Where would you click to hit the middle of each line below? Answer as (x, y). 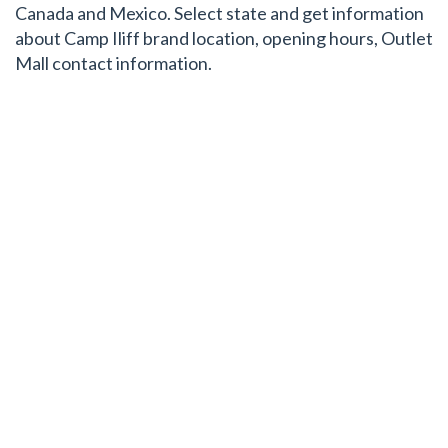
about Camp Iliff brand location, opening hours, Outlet (224, 38)
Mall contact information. (113, 63)
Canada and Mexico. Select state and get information (219, 13)
